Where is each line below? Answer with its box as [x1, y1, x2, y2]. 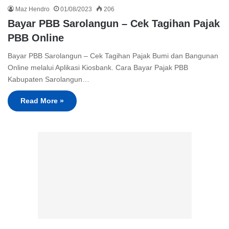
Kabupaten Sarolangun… [8, 75, 89, 84]
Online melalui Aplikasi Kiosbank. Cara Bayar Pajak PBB [8, 63, 188, 72]
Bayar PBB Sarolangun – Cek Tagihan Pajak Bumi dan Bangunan [8, 52, 218, 60]
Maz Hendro [15, 6, 50, 13]
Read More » [20, 97, 64, 105]
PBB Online [8, 32, 64, 44]
